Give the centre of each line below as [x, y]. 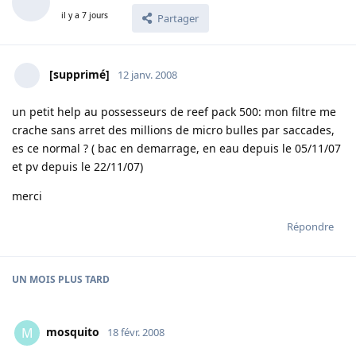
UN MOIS [34, 280]
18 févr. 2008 [136, 333]
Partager [178, 19]
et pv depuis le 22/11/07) [77, 167]
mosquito [73, 332]
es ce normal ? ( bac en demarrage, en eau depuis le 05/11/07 [176, 149]
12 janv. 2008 [147, 75]
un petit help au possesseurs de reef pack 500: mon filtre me [174, 112]
